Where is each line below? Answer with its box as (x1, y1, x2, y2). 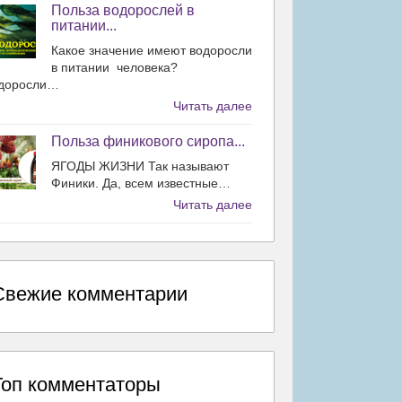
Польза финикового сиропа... (51, 133, 245, 149)
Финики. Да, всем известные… (51, 175, 231, 190)
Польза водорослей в (51, 2, 195, 18)
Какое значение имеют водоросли (51, 42, 252, 57)
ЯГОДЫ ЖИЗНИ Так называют (51, 158, 229, 173)
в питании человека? (51, 59, 178, 74)
